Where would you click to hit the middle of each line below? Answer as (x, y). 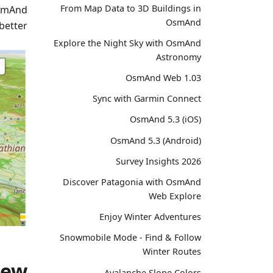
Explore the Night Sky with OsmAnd (127, 43)
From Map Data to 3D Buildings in (131, 8)
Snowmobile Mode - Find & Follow (130, 238)
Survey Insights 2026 (158, 161)
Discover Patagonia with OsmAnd (132, 182)
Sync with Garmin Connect (147, 99)
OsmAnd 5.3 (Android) (156, 140)
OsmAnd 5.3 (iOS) (165, 119)
